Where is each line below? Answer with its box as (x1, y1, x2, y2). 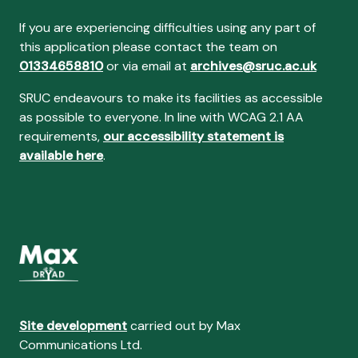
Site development (19, 317, 127, 334)
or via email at (103, 58, 190, 74)
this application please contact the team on (19, 38, 277, 55)
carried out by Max (127, 317, 241, 334)
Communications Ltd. (19, 336, 142, 353)
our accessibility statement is (103, 128, 284, 145)
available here (19, 147, 103, 164)
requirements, (19, 128, 103, 145)
